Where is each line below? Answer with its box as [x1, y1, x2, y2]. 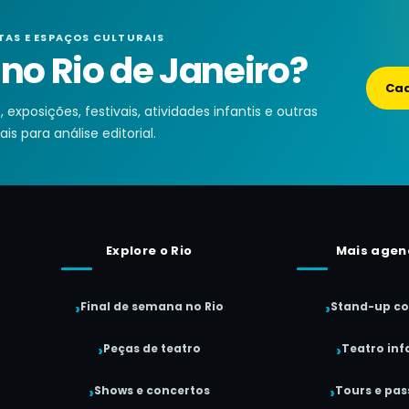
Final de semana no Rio [79, 299, 224, 314]
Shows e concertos [93, 383, 210, 398]
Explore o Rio [105, 242, 193, 259]
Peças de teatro [102, 341, 201, 356]
